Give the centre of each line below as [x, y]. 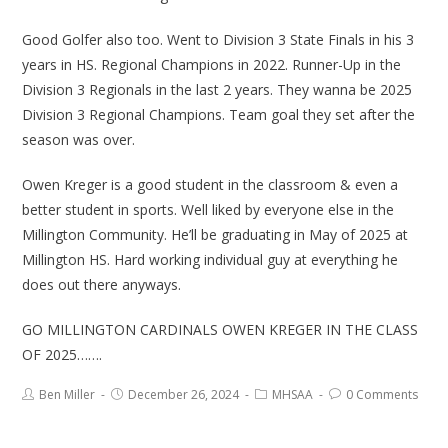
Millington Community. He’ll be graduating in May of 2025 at [215, 235]
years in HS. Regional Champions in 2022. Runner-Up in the [212, 65]
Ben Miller [67, 395]
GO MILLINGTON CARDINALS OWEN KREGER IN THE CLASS [220, 330]
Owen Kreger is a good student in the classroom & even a [210, 185]
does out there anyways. [102, 285]
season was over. [79, 140]
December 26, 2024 [184, 395]
